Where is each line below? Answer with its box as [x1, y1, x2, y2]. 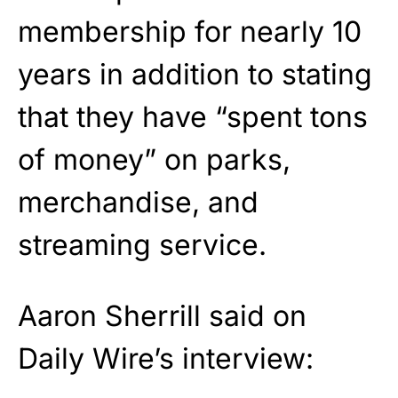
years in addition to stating [18, 56, 372, 92]
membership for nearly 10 [18, 13, 362, 49]
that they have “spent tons [18, 99, 368, 134]
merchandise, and [18, 184, 259, 219]
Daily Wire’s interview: [18, 340, 314, 376]
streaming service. [18, 227, 267, 262]
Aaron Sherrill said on [18, 298, 306, 333]
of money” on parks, [18, 141, 291, 177]
